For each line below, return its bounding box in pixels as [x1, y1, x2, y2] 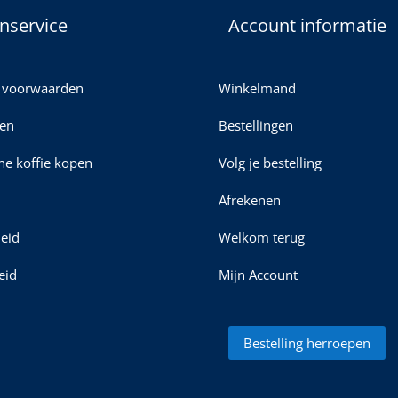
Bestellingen [219, 116, 293, 135]
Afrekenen [219, 191, 281, 210]
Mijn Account [219, 266, 298, 284]
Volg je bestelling [219, 154, 322, 172]
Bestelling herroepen [243, 333, 370, 352]
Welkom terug [219, 228, 305, 247]
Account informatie [228, 13, 386, 38]
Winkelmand [219, 79, 296, 98]
